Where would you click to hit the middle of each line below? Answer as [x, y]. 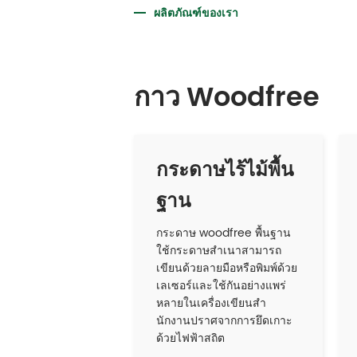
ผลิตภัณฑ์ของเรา [196, 12]
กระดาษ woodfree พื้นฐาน [223, 233]
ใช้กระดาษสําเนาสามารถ [218, 251]
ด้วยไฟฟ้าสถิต [190, 338]
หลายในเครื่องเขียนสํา [211, 303]
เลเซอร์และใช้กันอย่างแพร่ [221, 286]
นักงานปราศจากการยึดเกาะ [224, 321]
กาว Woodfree [227, 96]
